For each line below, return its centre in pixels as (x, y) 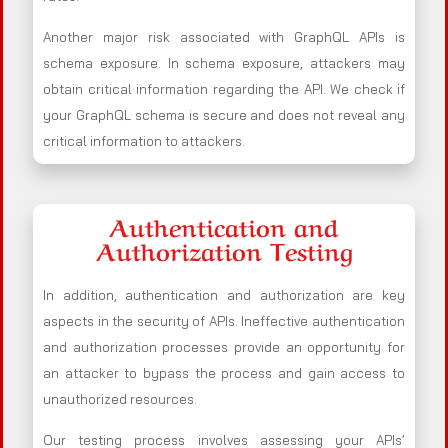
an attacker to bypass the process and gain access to (224, 373)
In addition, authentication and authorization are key (224, 295)
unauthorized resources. (120, 399)
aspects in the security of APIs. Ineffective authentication (224, 321)
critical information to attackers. (144, 141)
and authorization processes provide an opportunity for (224, 347)
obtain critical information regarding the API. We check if (224, 89)
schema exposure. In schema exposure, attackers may (224, 63)
